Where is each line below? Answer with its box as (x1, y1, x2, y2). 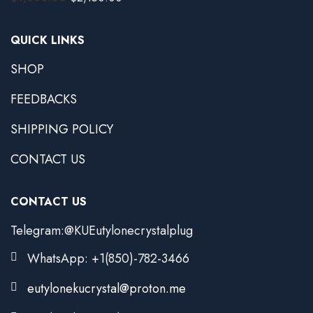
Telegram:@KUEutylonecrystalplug (10, 221, 193, 240)
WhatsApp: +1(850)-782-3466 (27, 249, 189, 268)
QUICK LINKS (10, 31, 85, 48)
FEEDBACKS (10, 89, 77, 108)
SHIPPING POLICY (10, 119, 113, 138)
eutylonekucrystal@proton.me (27, 279, 186, 298)
